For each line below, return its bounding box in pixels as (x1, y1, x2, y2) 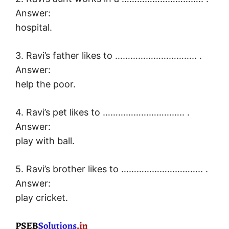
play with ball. (15, 135, 75, 147)
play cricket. (15, 192, 68, 203)
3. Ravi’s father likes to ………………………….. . (15, 50, 202, 61)
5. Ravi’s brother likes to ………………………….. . (15, 164, 208, 175)
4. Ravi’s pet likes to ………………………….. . (15, 107, 190, 118)
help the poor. (15, 79, 76, 90)
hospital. (15, 22, 52, 33)
